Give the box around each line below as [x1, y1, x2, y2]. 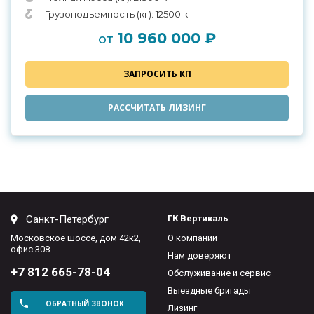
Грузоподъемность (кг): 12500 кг [45, 8, 192, 20]
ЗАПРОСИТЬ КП [123, 68, 191, 81]
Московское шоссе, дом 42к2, [11, 233, 141, 244]
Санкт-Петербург [26, 213, 109, 226]
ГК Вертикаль [168, 213, 228, 224]
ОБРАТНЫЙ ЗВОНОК [45, 299, 124, 309]
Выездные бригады [168, 285, 251, 296]
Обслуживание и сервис [168, 268, 271, 279]
